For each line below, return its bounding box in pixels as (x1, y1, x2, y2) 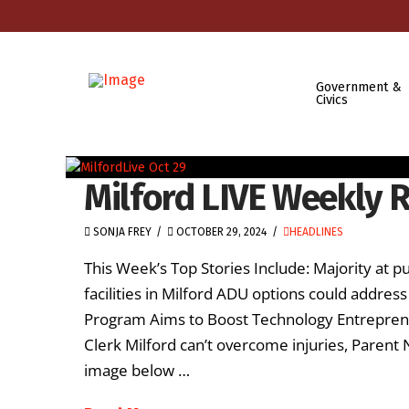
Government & (315, 79, 402, 95)
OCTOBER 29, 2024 (173, 225, 267, 238)
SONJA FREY (90, 225, 152, 238)
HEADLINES (288, 225, 343, 238)
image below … (84, 360, 190, 382)
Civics (315, 91, 348, 108)
